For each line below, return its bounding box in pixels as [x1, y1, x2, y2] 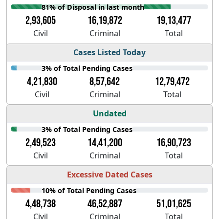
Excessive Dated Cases [66, 169, 153, 180]
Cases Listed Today [73, 47, 146, 58]
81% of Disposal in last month [42, 2, 145, 12]
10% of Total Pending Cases [42, 185, 137, 195]
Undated [92, 108, 127, 119]
